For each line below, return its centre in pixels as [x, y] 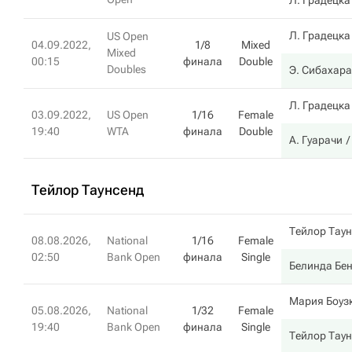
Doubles [126, 69]
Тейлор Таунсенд [88, 190]
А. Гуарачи [316, 140]
